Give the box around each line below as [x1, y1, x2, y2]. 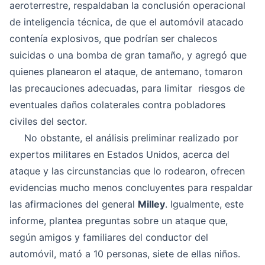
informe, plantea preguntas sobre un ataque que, [9, 215, 228, 227]
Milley [138, 198, 165, 210]
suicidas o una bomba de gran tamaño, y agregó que [9, 49, 247, 61]
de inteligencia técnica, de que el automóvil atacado [9, 16, 244, 28]
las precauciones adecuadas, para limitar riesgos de [9, 82, 245, 94]
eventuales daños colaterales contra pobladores [9, 99, 225, 111]
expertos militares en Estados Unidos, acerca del [9, 148, 230, 160]
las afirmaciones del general [9, 198, 138, 210]
